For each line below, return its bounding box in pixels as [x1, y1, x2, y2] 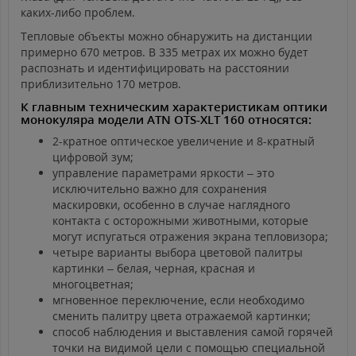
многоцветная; [52, 277, 133, 292]
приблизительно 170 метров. [21, 76, 181, 92]
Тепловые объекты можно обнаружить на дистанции [21, 29, 312, 44]
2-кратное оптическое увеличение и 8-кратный [52, 133, 315, 149]
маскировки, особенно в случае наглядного [52, 197, 290, 213]
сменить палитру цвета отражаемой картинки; [52, 308, 311, 324]
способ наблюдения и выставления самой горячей [52, 324, 333, 340]
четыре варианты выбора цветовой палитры [52, 245, 303, 261]
